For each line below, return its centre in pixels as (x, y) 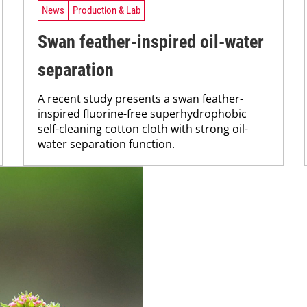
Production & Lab (107, 10)
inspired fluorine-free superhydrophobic (142, 114)
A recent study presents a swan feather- (140, 99)
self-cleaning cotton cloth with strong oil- (143, 129)
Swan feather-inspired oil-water (151, 42)
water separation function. (106, 144)
